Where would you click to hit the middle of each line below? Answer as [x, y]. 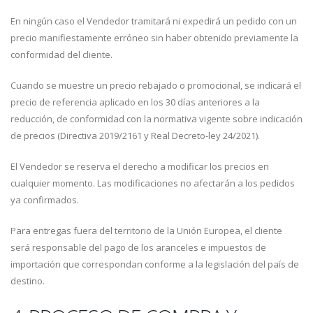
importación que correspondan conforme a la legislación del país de [155, 264]
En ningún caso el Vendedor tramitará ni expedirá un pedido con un [154, 21]
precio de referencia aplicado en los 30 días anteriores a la [135, 102]
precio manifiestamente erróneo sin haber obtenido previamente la [154, 38]
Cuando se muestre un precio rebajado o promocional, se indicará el [156, 85]
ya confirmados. [45, 200]
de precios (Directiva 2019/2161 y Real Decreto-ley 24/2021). [135, 136]
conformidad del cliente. [61, 54]
